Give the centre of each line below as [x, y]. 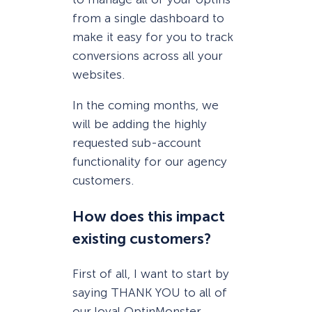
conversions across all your [148, 55]
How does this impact [149, 216]
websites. [99, 74]
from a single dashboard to [148, 18]
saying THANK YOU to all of [150, 292]
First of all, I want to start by [151, 273]
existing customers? [142, 239]
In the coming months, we [146, 106]
